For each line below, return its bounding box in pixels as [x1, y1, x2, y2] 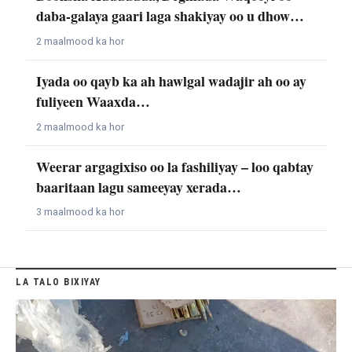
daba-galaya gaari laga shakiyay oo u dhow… [35, 5, 304, 26]
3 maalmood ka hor [35, 206, 124, 218]
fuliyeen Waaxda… [35, 90, 150, 112]
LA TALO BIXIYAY [16, 276, 101, 288]
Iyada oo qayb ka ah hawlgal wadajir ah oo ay [35, 70, 306, 91]
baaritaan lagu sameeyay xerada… [35, 176, 241, 197]
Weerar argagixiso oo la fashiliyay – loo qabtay [35, 156, 313, 177]
